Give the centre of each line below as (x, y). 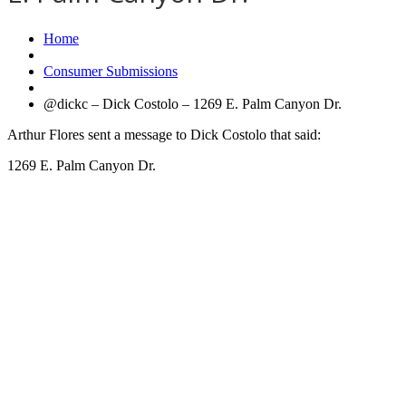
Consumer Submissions (111, 71)
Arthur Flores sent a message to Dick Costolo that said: (164, 134)
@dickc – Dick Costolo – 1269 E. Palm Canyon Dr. (193, 103)
